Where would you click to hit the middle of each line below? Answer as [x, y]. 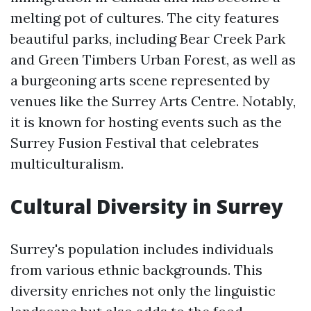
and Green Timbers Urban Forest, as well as [153, 59]
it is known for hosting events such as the [146, 122]
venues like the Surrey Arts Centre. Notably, [153, 101]
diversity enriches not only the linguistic [143, 291]
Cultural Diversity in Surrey [147, 206]
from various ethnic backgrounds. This [136, 270]
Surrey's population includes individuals [142, 249]
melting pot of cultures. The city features [145, 18]
